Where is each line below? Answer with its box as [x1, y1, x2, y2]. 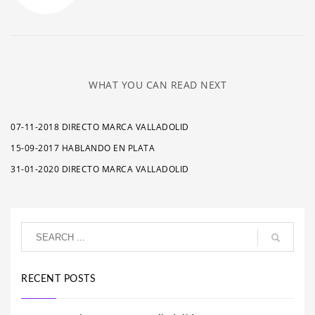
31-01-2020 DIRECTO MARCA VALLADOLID [11, 163, 189, 175]
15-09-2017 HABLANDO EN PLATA [11, 142, 155, 154]
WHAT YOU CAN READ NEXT [89, 78, 226, 91]
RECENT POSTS [21, 274, 96, 284]
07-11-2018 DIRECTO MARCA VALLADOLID [11, 121, 189, 133]
